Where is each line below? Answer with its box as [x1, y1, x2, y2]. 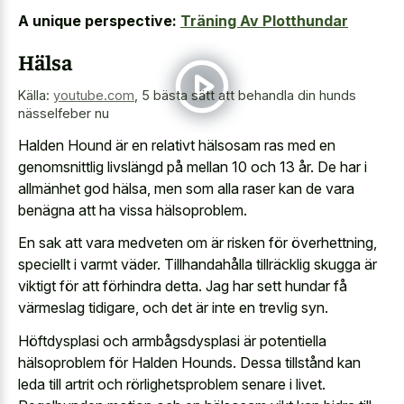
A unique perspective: [18, 12, 177, 31]
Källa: [18, 87, 53, 104]
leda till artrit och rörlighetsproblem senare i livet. [18, 374, 326, 393]
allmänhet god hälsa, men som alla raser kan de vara [18, 179, 354, 197]
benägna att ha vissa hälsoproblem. [18, 200, 247, 219]
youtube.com [53, 87, 134, 104]
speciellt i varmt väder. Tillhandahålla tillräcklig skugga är [18, 255, 377, 274]
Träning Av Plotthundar [180, 12, 348, 31]
